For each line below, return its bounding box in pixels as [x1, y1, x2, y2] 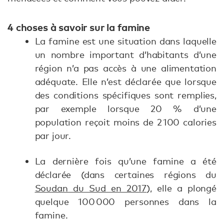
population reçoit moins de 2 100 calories [34, 116, 216, 127]
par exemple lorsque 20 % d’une [34, 103, 216, 114]
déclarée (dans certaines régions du [34, 169, 216, 180]
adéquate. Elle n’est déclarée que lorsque [34, 76, 216, 87]
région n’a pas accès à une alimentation [34, 62, 216, 73]
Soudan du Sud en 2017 [34, 182, 147, 194]
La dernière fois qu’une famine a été [34, 155, 216, 167]
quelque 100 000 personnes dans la [34, 196, 216, 207]
